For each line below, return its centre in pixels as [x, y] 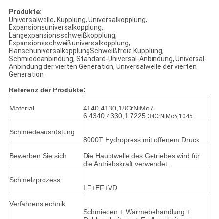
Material [22, 108]
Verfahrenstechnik [37, 204]
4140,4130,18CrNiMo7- [119, 108]
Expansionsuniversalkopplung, [56, 28]
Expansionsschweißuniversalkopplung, [69, 43]
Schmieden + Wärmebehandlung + [137, 212]
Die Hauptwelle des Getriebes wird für [141, 156]
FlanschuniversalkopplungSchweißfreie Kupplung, [86, 51]
